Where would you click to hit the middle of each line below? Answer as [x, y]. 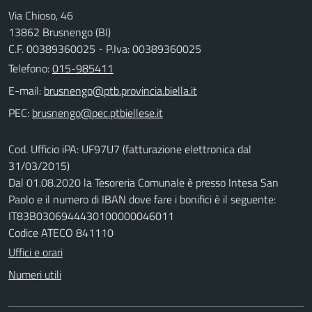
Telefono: [30, 68]
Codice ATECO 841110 [61, 233]
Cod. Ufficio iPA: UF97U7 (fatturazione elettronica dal [130, 149]
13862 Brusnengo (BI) [60, 32]
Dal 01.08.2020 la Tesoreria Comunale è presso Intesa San [143, 182]
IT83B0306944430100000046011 [91, 216]
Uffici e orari [36, 252]
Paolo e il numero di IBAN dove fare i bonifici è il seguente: [142, 199]
